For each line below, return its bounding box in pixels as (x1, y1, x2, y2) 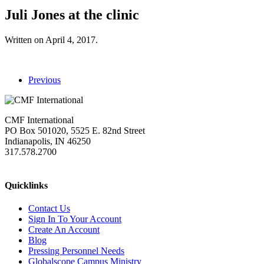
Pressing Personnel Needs (28, 246, 124, 256)
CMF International (5, 114, 74, 125)
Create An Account (28, 225, 100, 235)
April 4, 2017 (45, 34, 95, 45)
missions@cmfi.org (5, 157, 77, 167)
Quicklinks (5, 180, 48, 191)
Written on (5, 34, 45, 45)
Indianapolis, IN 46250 (5, 136, 91, 146)
